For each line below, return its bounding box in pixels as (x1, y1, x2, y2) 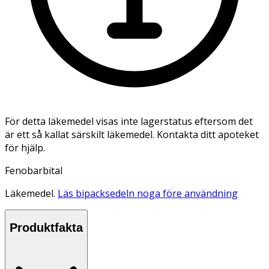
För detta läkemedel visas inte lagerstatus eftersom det (5, 114, 253, 128)
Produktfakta (10, 221, 83, 235)
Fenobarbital (5, 163, 62, 177)
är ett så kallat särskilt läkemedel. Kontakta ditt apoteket (5, 127, 259, 141)
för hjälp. (5, 141, 45, 154)
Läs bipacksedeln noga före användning (58, 186, 238, 200)
